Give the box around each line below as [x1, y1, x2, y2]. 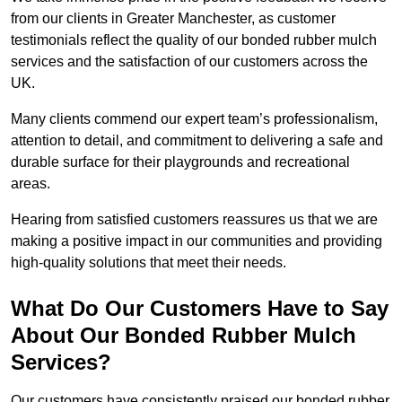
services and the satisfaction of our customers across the [11, 54, 368, 70]
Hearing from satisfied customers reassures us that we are [11, 212, 378, 228]
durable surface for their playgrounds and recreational [11, 154, 350, 170]
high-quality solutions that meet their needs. [11, 255, 286, 271]
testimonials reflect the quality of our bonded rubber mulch [11, 32, 377, 48]
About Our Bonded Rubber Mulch [11, 323, 356, 348]
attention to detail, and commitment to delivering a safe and [11, 133, 383, 149]
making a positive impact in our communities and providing [11, 233, 382, 249]
